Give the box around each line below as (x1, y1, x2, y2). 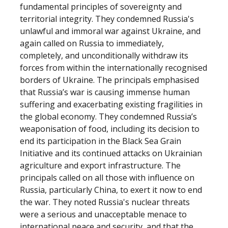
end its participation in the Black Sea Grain (20, 135, 181, 147)
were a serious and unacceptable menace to (20, 209, 187, 220)
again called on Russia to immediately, (20, 38, 164, 49)
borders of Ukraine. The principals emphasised (20, 74, 199, 85)
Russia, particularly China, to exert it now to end (20, 184, 202, 195)
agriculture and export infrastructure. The (20, 160, 181, 171)
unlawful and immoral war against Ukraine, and (20, 25, 201, 37)
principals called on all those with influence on (20, 172, 194, 183)
